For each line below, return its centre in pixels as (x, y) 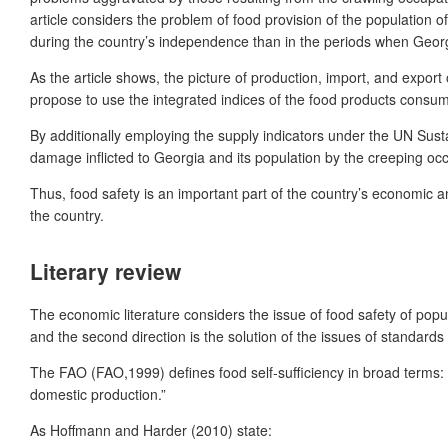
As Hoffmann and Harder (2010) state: (151, 429)
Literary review (105, 270)
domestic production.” (98, 393)
